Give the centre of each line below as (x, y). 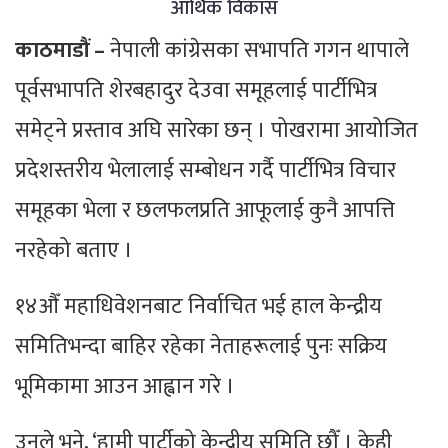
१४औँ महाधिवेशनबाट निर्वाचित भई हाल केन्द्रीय (198, 307)
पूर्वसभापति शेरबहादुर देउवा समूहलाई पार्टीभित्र (196, 91)
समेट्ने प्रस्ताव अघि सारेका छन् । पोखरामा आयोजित (216, 131)
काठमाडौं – (60, 51)
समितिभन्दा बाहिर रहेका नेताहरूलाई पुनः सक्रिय (201, 347)
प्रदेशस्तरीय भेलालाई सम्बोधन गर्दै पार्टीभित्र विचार (205, 171)
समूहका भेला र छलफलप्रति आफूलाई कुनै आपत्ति (205, 211)
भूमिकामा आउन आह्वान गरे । (125, 387)
